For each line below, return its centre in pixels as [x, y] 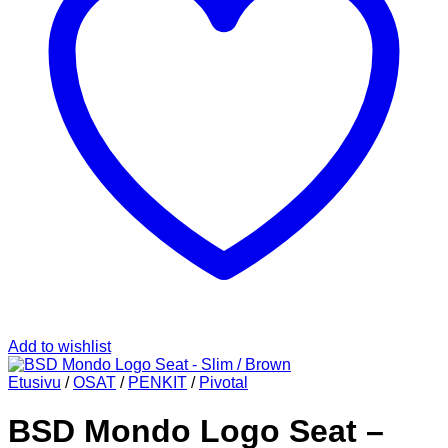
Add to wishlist [59, 346]
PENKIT [157, 382]
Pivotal [223, 382]
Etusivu [34, 382]
